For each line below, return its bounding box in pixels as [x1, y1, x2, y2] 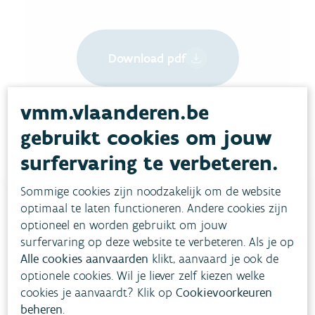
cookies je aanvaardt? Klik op [20, 285, 176, 300]
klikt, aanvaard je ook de [148, 251, 279, 266]
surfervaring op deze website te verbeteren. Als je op [20, 234, 295, 250]
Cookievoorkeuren [176, 285, 273, 300]
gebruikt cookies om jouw [20, 124, 273, 150]
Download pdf [108, 50, 185, 66]
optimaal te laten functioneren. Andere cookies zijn [20, 200, 288, 216]
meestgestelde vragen [162, 269, 282, 285]
